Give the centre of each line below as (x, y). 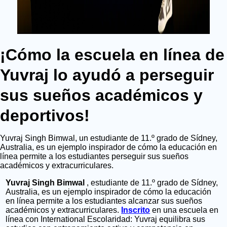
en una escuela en (184, 210)
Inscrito (136, 210)
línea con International (46, 219)
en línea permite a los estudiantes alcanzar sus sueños (104, 201)
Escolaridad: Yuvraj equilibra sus (146, 219)
